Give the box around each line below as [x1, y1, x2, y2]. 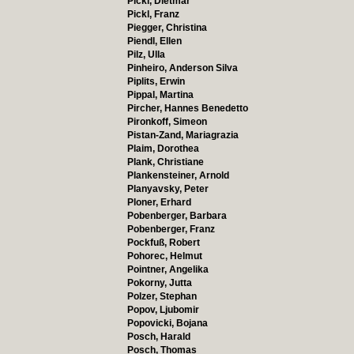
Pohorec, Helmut [126, 250, 202, 262]
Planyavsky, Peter [126, 183, 209, 194]
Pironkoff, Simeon [126, 116, 207, 127]
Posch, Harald [126, 331, 190, 342]
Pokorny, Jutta [126, 277, 192, 288]
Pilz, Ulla [126, 49, 165, 60]
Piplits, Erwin [126, 76, 185, 87]
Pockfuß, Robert [126, 237, 200, 248]
